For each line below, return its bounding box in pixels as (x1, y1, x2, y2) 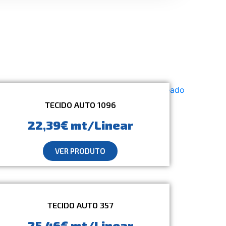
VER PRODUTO (55, 146, 106, 155)
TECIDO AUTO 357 (47, 200, 114, 210)
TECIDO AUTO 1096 (44, 99, 116, 109)
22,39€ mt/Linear (27, 117, 133, 132)
